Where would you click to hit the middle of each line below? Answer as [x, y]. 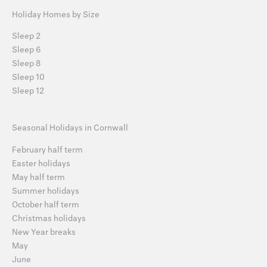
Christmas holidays [49, 218]
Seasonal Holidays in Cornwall [70, 128]
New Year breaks [44, 232]
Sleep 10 [28, 77]
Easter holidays [41, 163]
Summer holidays [46, 191]
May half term [38, 177]
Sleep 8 [26, 64]
